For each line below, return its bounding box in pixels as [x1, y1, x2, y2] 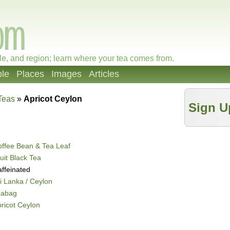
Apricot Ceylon [24, 94, 82, 103]
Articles [89, 69, 119, 79]
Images [51, 69, 82, 79]
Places [16, 69, 44, 79]
